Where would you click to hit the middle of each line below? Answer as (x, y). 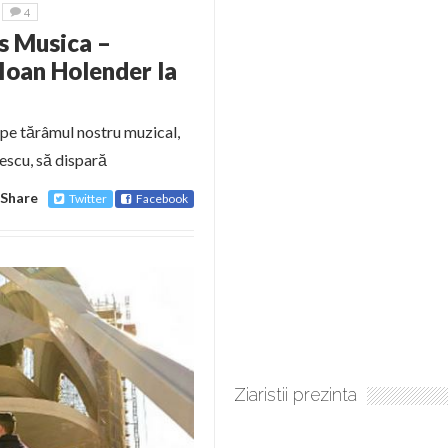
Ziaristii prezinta (295, 394)
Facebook (162, 198)
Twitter (88, 198)
